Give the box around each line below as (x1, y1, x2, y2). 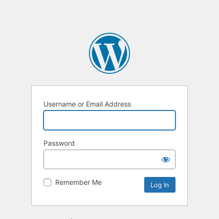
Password (44, 139, 75, 148)
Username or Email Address (44, 100, 131, 109)
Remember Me (55, 178, 102, 187)
